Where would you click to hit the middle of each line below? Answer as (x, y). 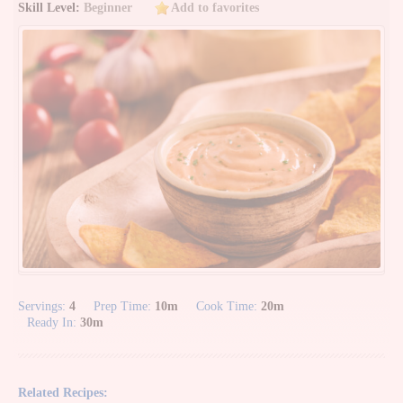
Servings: (44, 307)
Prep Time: (124, 307)
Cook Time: (228, 307)
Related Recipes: (63, 393)
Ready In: (54, 323)
